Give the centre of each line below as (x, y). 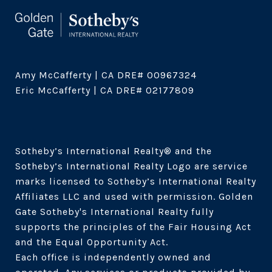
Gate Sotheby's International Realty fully (114, 211)
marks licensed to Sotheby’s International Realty (136, 181)
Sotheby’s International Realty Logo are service (131, 166)
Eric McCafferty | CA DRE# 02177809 (105, 90)
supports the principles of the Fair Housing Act (133, 226)
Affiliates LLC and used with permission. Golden (134, 196)
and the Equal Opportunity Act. (93, 242)
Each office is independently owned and (113, 257)
